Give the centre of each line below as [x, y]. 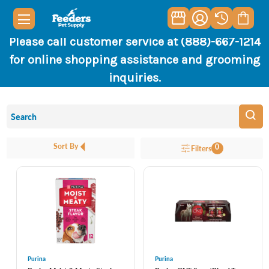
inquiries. [134, 78]
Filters [201, 148]
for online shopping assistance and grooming [134, 60]
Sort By [66, 146]
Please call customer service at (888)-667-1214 [134, 42]
